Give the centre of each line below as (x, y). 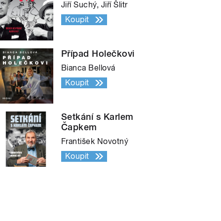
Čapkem (79, 127)
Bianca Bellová (88, 68)
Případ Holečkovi (98, 53)
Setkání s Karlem (97, 116)
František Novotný (95, 141)
